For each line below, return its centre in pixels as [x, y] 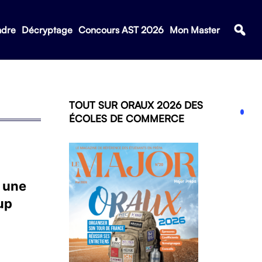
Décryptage [47, 30]
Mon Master [194, 30]
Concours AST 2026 [121, 30]
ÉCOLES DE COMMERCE [127, 118]
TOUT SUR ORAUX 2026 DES [136, 105]
